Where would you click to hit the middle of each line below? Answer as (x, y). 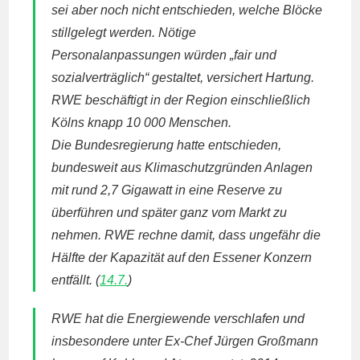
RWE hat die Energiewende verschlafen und (178, 319)
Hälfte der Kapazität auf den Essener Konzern (182, 258)
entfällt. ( (76, 280)
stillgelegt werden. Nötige (124, 33)
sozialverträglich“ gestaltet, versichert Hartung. (183, 78)
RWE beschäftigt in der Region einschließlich (181, 100)
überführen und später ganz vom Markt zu (170, 213)
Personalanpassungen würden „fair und (164, 55)
